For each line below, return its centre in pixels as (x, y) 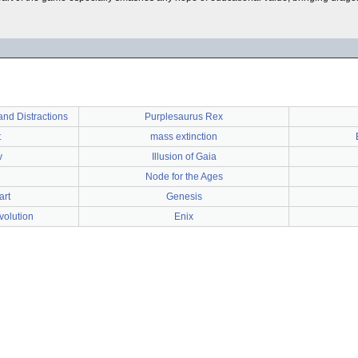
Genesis (184, 197)
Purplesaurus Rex (184, 117)
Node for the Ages (184, 177)
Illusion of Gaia (184, 157)
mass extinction (184, 137)
